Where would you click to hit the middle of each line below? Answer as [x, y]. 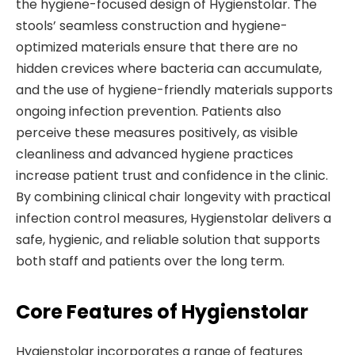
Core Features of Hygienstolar [162, 311]
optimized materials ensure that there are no [157, 48]
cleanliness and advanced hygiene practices [155, 155]
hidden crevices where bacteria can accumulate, [169, 69]
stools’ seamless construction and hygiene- [152, 26]
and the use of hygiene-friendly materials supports [174, 90]
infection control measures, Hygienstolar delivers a [174, 219]
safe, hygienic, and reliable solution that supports [168, 240]
